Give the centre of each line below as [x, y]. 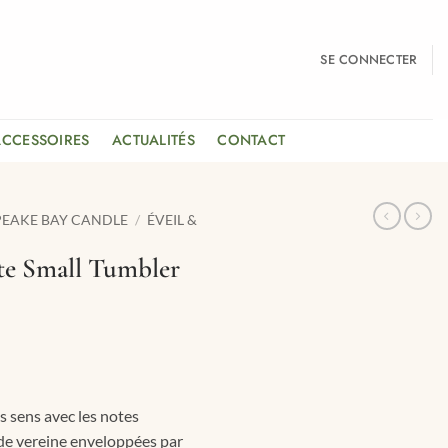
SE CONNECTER [369, 59]
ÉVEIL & [172, 220]
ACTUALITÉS [153, 140]
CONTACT [251, 140]
